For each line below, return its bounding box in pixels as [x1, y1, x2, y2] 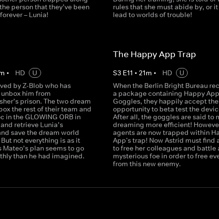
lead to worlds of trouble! [112, 10, 192, 19]
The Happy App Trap [112, 49, 196, 60]
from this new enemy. [112, 159, 181, 168]
